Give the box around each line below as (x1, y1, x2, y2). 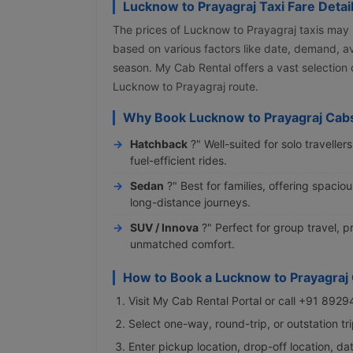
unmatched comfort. (130, 236, 235, 251)
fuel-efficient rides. (130, 153, 227, 167)
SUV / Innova (130, 220, 199, 234)
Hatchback (130, 136, 188, 150)
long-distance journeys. (130, 195, 251, 209)
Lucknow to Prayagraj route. (113, 79, 258, 93)
